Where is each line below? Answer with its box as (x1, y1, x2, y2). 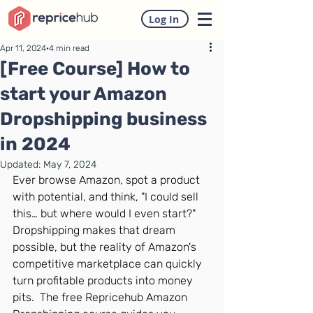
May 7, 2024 (43, 159, 96, 170)
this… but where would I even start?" (13, 207, 201, 220)
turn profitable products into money (13, 274, 196, 287)
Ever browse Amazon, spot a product (13, 173, 203, 187)
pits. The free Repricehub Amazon (13, 291, 190, 304)
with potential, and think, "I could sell (13, 190, 201, 203)
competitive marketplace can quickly (13, 257, 205, 270)
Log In (148, 12, 179, 26)
